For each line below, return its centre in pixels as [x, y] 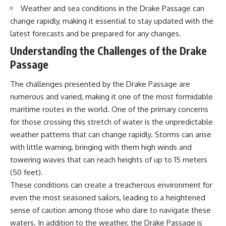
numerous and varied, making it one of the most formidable [111, 97]
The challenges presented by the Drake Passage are [100, 84]
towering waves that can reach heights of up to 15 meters [109, 160]
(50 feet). [26, 173]
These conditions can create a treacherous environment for [111, 185]
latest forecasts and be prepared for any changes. [96, 34]
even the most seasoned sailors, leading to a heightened [108, 198]
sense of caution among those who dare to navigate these [110, 210]
